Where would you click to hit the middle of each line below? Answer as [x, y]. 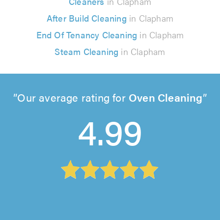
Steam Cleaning [87, 51]
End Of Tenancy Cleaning [88, 34]
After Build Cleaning [86, 18]
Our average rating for [73, 97]
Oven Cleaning [166, 97]
